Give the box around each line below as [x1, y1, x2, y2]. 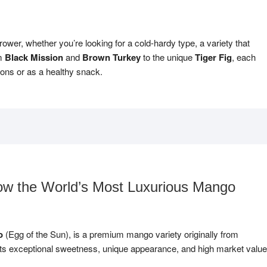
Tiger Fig [195, 51, 232, 64]
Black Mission [5, 51, 63, 64]
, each [232, 51, 256, 63]
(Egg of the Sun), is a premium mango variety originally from [3, 228, 238, 240]
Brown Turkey [82, 51, 141, 64]
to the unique [141, 51, 195, 63]
